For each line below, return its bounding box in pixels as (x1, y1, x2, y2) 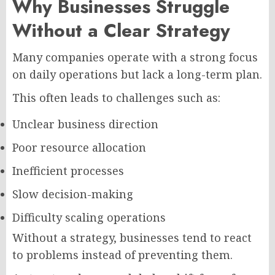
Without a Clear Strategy (12, 17, 230, 44)
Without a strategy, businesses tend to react (12, 230, 252, 245)
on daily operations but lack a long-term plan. (12, 67, 262, 82)
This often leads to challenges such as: (12, 90, 220, 105)
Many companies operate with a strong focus (12, 50, 258, 64)
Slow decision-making (12, 187, 133, 201)
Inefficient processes (12, 163, 124, 178)
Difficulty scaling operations (12, 210, 166, 225)
